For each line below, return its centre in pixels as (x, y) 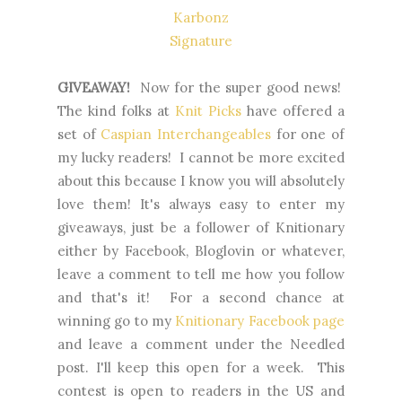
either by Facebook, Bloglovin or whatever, (201, 251)
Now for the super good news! (237, 88)
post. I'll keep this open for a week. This (201, 368)
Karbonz (201, 18)
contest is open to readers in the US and (201, 391)
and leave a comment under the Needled (201, 345)
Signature (201, 41)
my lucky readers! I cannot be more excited (201, 158)
